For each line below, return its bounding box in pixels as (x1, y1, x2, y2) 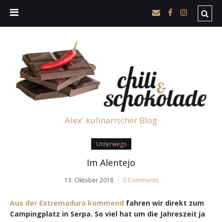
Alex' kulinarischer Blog (65, 114, 157, 126)
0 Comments (123, 175, 159, 184)
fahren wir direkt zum (124, 198, 204, 208)
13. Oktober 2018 (64, 175, 113, 184)
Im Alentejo (87, 156, 135, 168)
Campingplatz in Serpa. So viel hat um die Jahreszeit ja (10, 209, 205, 219)
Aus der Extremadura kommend (10, 198, 124, 208)
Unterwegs (96, 139, 126, 148)
